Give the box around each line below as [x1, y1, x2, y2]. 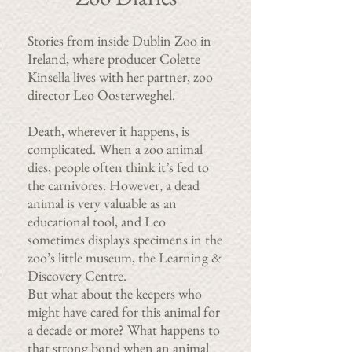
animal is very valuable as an [27, 194, 177, 212]
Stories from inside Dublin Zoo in [27, 31, 211, 49]
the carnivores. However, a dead [27, 176, 200, 194]
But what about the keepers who [27, 284, 202, 302]
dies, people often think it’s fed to [27, 158, 209, 176]
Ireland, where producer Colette [27, 49, 200, 68]
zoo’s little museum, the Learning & [27, 248, 222, 266]
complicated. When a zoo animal [27, 140, 203, 158]
